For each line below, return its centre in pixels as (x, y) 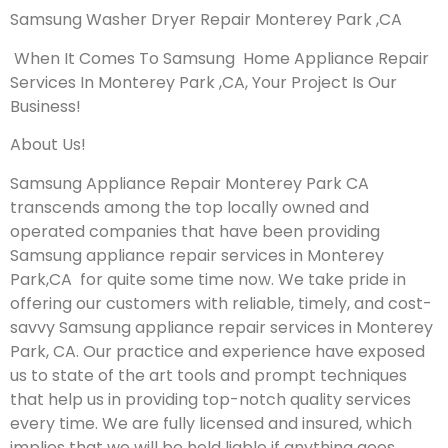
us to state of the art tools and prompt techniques (208, 375)
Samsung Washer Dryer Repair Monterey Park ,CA (206, 20)
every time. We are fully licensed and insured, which (211, 423)
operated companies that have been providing (195, 231)
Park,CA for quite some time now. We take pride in (208, 279)
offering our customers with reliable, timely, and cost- (221, 303)
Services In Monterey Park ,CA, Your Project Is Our (203, 82)
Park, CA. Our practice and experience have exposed (217, 351)
